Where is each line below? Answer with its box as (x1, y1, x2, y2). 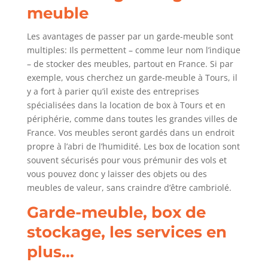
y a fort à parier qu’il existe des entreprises (26, 86, 199, 98)
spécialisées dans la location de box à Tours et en (26, 99, 226, 111)
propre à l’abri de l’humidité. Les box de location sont (26, 141, 240, 153)
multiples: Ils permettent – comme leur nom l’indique (26, 44, 240, 56)
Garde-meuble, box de (26, 203, 206, 223)
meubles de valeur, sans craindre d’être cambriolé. (26, 182, 232, 194)
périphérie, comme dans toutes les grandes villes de (26, 113, 237, 125)
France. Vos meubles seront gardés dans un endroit (26, 127, 234, 139)
